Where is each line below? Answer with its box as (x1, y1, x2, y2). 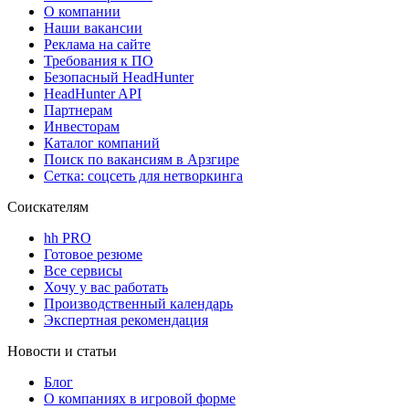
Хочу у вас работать (44, 279, 168, 296)
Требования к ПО (44, 53, 153, 69)
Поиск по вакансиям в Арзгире (44, 152, 239, 168)
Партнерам (44, 102, 112, 119)
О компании (44, 4, 121, 20)
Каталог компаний (44, 135, 160, 152)
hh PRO (44, 230, 91, 246)
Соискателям (7, 199, 89, 215)
